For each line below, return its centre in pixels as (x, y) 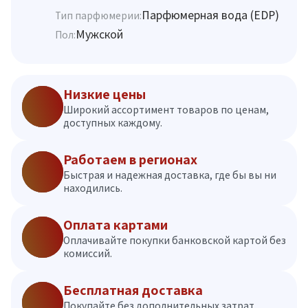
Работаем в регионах (130, 160)
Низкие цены (104, 95)
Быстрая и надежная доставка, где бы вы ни (170, 175)
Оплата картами (115, 225)
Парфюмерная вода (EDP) (210, 15)
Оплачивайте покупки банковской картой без (175, 240)
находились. (93, 188)
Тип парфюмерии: (98, 15)
